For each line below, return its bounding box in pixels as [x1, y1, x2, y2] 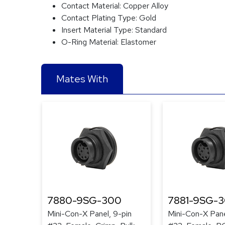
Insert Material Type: [61, 25, 135, 35]
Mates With [56, 72, 108, 85]
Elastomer [121, 37, 156, 47]
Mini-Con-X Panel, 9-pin [47, 208, 132, 219]
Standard [135, 25, 167, 35]
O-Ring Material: [61, 37, 121, 47]
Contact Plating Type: [61, 13, 139, 23]
